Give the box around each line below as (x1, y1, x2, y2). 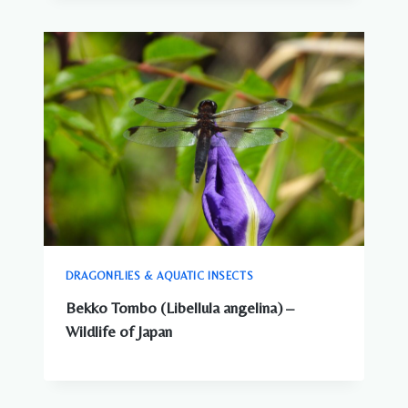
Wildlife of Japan (66, 321, 172, 341)
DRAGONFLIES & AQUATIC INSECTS (66, 269, 254, 282)
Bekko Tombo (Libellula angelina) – (66, 298, 294, 317)
